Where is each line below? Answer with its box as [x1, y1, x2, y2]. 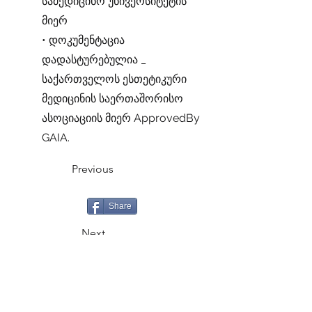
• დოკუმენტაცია [42, 33, 125, 47]
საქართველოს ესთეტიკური [42, 72, 187, 86]
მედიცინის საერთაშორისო [42, 92, 183, 105]
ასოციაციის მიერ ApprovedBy [42, 111, 200, 125]
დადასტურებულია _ [42, 53, 146, 66]
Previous [72, 162, 114, 175]
